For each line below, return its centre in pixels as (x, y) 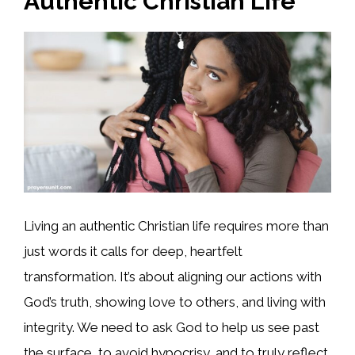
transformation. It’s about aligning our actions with (173, 276)
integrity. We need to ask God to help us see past (172, 327)
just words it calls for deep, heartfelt (133, 251)
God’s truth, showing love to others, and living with (175, 302)
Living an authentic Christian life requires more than (176, 225)
